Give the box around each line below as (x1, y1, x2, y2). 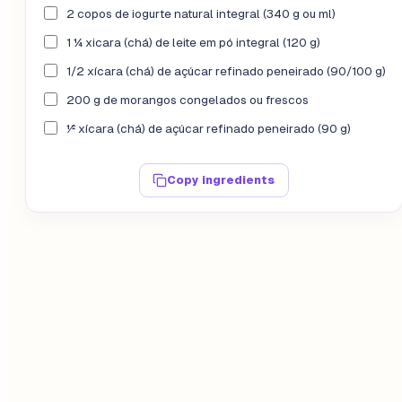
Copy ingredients (167, 173, 275, 188)
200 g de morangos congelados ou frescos (66, 93, 309, 108)
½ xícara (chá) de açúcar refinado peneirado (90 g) (66, 122, 351, 136)
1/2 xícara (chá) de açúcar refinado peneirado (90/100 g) (66, 65, 386, 79)
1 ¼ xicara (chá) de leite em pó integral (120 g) (66, 36, 320, 50)
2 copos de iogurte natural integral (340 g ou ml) (66, 7, 336, 22)
